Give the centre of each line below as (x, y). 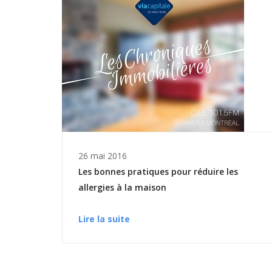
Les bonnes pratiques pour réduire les (158, 172)
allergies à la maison (122, 188)
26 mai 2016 (103, 156)
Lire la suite (104, 219)
